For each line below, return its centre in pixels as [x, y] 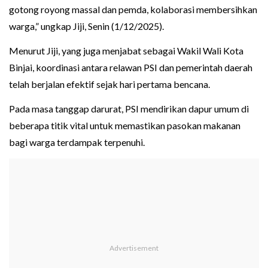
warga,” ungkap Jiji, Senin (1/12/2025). [86, 26]
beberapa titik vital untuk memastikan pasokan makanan [125, 126]
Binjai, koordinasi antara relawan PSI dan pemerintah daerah [131, 68]
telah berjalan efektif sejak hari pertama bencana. [109, 84]
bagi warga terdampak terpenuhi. [77, 142]
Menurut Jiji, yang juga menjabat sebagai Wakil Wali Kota [126, 51]
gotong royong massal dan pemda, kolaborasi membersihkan [133, 10]
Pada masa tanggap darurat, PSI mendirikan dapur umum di [129, 109]
